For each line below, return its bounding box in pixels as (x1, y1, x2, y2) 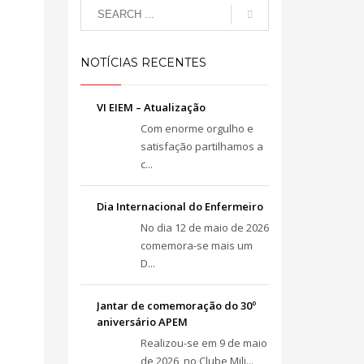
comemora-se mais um (140, 238, 253, 253)
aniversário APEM (96, 314, 188, 329)
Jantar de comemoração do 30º (96, 298, 256, 313)
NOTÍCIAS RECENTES (80, 55, 206, 70)
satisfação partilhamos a (140, 139, 263, 154)
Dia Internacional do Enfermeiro (96, 199, 263, 214)
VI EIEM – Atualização (96, 100, 206, 115)
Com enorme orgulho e (140, 121, 253, 136)
